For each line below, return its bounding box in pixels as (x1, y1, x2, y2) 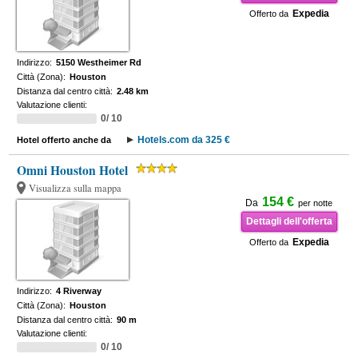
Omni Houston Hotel (17, 161, 129, 179)
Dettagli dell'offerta (245, 216, 332, 227)
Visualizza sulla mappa (29, 181, 122, 195)
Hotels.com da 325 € (137, 134, 231, 145)
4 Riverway (56, 286, 102, 296)
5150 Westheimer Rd (56, 58, 142, 67)
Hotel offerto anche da (17, 135, 112, 145)
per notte (298, 198, 333, 208)
